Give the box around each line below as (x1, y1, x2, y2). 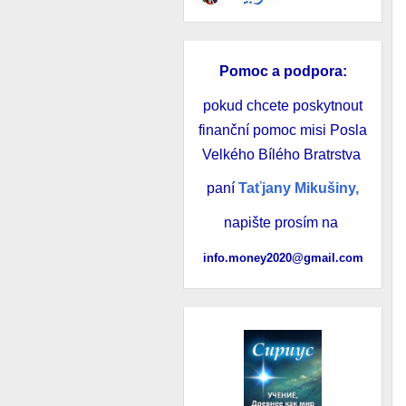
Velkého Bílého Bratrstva (201, 146, 364, 162)
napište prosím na (224, 215, 342, 231)
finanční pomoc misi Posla (198, 121, 367, 138)
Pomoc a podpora (218, 63, 343, 80)
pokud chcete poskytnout (203, 97, 362, 113)
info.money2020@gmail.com (202, 250, 363, 265)
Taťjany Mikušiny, (238, 180, 359, 197)
